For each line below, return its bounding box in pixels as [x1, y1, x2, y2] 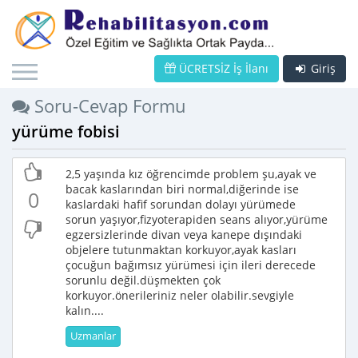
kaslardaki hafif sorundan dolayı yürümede [66, 197, 296, 212]
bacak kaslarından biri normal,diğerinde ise [66, 181, 299, 197]
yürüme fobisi [12, 121, 120, 142]
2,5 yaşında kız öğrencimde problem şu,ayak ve [66, 166, 316, 181]
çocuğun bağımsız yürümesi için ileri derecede [66, 257, 316, 272]
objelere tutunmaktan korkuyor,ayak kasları [66, 242, 296, 257]
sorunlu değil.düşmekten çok [66, 272, 221, 288]
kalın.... [66, 303, 104, 318]
